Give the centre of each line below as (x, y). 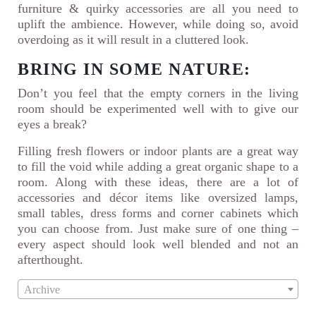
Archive (42, 290)
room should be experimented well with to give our (158, 109)
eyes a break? (54, 124)
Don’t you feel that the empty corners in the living (158, 93)
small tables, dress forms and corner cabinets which (158, 213)
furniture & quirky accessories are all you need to (158, 9)
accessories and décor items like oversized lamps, (158, 198)
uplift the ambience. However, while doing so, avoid (158, 24)
